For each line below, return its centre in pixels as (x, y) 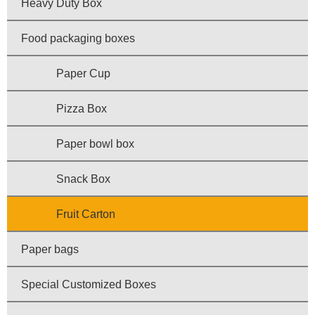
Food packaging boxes (78, 39)
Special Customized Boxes (89, 285)
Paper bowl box (95, 144)
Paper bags (50, 250)
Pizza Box (82, 109)
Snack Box (83, 179)
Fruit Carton (86, 214)
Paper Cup (83, 74)
